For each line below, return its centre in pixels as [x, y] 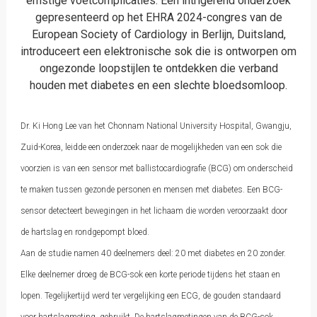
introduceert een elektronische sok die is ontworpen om [158, 51]
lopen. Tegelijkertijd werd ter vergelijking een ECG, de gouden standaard [150, 296]
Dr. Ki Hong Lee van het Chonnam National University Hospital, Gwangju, [156, 126]
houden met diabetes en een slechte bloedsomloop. [158, 85]
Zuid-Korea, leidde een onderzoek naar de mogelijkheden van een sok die [151, 147]
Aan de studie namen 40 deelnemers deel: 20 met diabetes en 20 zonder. [153, 253]
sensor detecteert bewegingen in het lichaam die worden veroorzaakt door [154, 211]
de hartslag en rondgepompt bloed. [85, 232]
